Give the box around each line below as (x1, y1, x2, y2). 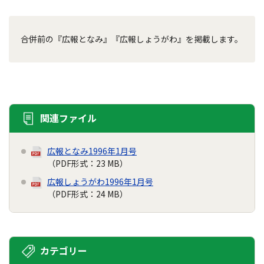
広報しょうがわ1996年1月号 (47, 176, 153, 187)
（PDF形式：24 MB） (47, 188, 128, 200)
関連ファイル (40, 111, 97, 125)
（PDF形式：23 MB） (47, 157, 128, 169)
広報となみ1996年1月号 (47, 145, 137, 157)
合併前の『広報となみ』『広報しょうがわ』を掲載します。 (21, 33, 243, 45)
